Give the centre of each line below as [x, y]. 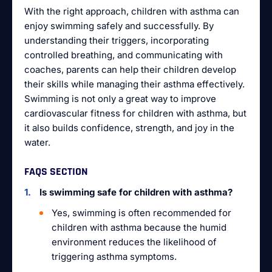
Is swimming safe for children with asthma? [136, 192]
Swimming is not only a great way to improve [120, 99]
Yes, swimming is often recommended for [141, 213]
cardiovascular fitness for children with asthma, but [135, 113]
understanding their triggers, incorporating [117, 40]
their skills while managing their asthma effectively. [134, 84]
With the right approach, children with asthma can [132, 11]
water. [37, 142]
